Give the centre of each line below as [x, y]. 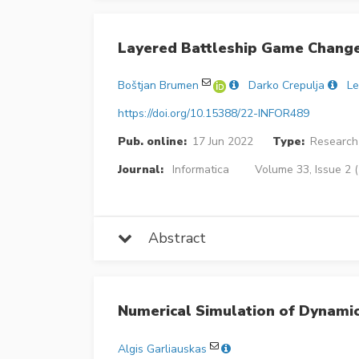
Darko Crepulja [286, 86]
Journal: [141, 170]
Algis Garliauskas [162, 349]
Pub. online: [152, 142]
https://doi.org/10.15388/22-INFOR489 [214, 114]
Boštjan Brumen [158, 86]
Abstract [169, 238]
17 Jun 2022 [222, 142]
